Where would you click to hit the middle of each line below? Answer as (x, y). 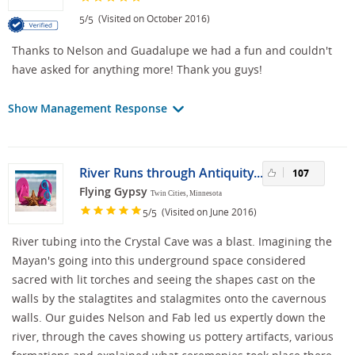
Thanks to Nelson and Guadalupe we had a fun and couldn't (172, 51)
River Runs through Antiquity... (171, 173)
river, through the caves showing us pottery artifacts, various (173, 337)
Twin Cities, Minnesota (186, 194)
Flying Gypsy (113, 192)
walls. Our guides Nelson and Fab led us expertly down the (169, 318)
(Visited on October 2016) (152, 19)
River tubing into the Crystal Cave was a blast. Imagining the (172, 242)
